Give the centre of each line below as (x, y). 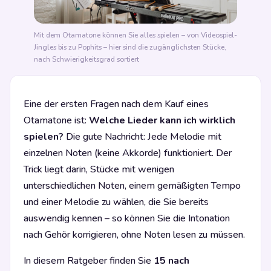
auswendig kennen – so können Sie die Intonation (127, 218)
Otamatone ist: (56, 120)
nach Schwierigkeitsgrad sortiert (87, 59)
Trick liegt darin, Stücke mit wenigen (99, 169)
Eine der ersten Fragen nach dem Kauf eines (116, 104)
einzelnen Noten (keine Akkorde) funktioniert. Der (128, 153)
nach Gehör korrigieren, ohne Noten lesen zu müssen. (134, 234)
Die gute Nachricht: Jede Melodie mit (142, 136)
